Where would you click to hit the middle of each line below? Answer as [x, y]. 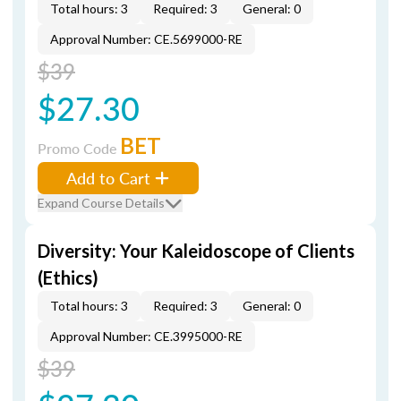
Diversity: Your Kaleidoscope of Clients [196, 251]
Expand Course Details [101, 203]
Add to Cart [108, 178]
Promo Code [79, 148]
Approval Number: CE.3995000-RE [146, 336]
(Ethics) [68, 277]
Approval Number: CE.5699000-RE [146, 39]
